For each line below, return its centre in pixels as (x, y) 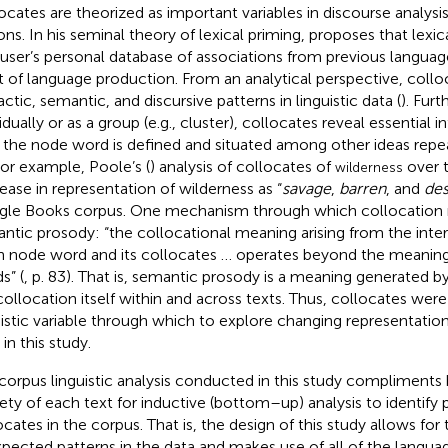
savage (306, 188)
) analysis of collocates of (242, 166)
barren (362, 188)
